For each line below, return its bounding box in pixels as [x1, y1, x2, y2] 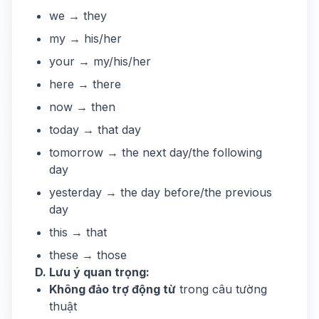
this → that [49, 225, 107, 239]
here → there [49, 77, 121, 91]
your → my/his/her [49, 54, 151, 68]
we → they [49, 9, 107, 23]
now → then [49, 100, 115, 114]
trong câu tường [176, 282, 267, 296]
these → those [49, 248, 127, 262]
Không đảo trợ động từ [49, 282, 176, 296]
